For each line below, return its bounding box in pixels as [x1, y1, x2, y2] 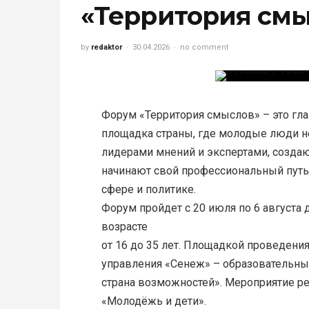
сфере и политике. [101, 183, 196, 196]
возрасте [101, 220, 148, 233]
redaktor [91, 43, 122, 52]
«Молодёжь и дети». [101, 295, 206, 308]
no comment [180, 43, 228, 52]
